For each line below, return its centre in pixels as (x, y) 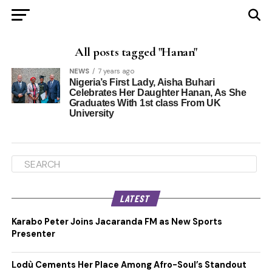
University (91, 113)
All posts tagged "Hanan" (136, 52)
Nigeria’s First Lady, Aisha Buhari (142, 82)
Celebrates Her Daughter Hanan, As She (158, 93)
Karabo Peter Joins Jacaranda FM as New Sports (117, 222)
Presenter (33, 234)
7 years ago (116, 71)
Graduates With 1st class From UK (145, 103)
